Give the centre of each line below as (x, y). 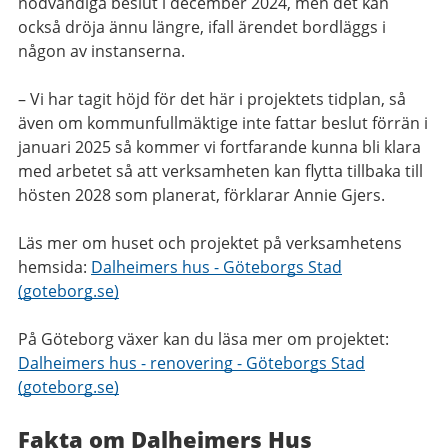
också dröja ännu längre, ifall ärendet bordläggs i (202, 26)
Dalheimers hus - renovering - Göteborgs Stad (191, 362)
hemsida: (54, 266)
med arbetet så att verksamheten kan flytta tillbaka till (220, 170)
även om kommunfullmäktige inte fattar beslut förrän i (223, 122)
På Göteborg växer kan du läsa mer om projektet (201, 338)
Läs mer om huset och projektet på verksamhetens (210, 242)
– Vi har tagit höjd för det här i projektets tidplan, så (212, 98)
